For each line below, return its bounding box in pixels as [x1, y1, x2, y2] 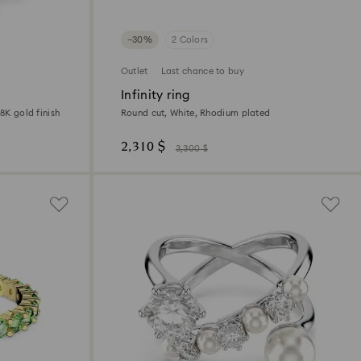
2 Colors [171, 35, 209, 45]
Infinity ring [120, 89, 190, 102]
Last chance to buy [160, 67, 244, 77]
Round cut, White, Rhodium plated [120, 109, 271, 118]
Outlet [120, 67, 148, 77]
